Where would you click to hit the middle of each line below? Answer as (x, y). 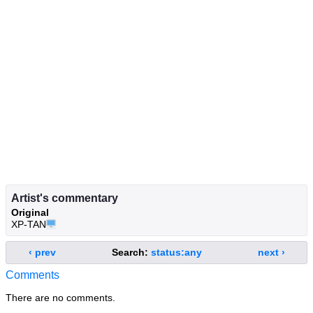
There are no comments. (60, 298)
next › (271, 253)
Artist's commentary (65, 198)
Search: (131, 253)
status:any (176, 253)
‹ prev (42, 253)
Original (30, 213)
